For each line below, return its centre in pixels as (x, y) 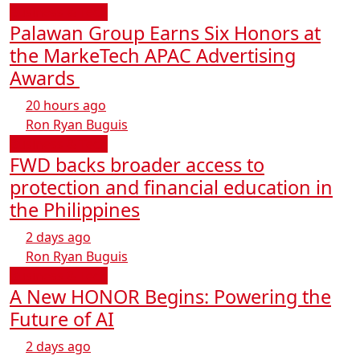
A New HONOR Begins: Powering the (170, 297)
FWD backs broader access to (137, 165)
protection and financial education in (171, 188)
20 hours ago (66, 106)
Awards (45, 78)
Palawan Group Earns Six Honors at (165, 33)
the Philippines (75, 210)
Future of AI (62, 319)
